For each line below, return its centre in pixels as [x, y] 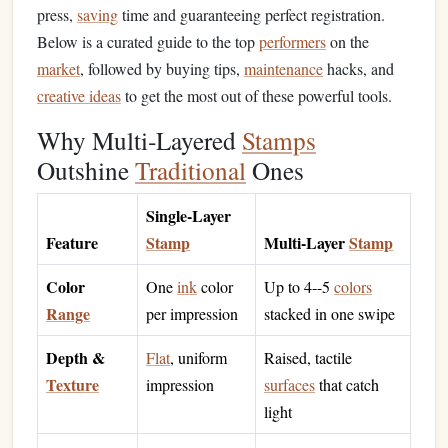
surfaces [289, 384]
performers [292, 41]
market [58, 68]
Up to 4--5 [299, 286]
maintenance [283, 68]
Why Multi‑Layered [139, 140]
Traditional [190, 170]
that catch [347, 384]
